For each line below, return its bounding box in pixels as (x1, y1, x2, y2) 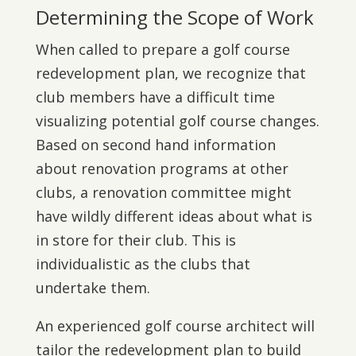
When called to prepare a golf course (35, 40, 290, 59)
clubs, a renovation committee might (35, 183, 292, 202)
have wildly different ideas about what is (35, 207, 312, 226)
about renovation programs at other (35, 159, 288, 178)
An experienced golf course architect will (35, 316, 315, 335)
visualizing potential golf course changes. (35, 111, 319, 130)
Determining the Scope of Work (35, 4, 314, 30)
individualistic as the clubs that (35, 254, 250, 273)
